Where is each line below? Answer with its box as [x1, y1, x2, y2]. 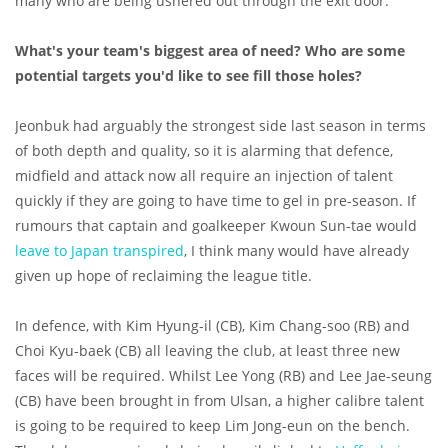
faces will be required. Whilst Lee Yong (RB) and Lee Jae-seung [15, 366, 432, 386]
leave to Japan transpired [15, 241, 184, 261]
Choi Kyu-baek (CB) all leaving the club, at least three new [15, 341, 400, 361]
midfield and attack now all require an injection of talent [15, 166, 393, 186]
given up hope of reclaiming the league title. [15, 266, 312, 286]
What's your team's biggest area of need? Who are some [15, 41, 405, 61]
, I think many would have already [184, 241, 409, 261]
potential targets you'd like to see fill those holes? [15, 66, 362, 86]
